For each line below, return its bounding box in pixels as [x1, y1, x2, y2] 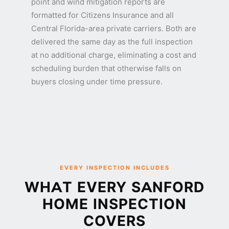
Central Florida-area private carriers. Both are [31, 24, 196, 33]
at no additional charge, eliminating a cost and [31, 50, 196, 60]
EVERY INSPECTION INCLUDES [59, 164, 170, 171]
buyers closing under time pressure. [31, 77, 163, 86]
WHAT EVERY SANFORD [25, 178, 204, 196]
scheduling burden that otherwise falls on [31, 63, 181, 73]
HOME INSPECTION [42, 195, 187, 213]
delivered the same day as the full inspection [31, 37, 193, 47]
